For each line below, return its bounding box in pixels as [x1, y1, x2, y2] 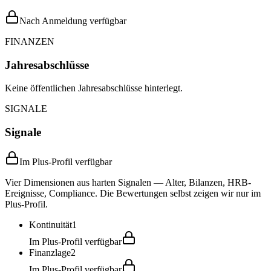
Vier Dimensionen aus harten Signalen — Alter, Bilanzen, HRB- [5, 177, 251, 188]
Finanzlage [29, 247, 71, 258]
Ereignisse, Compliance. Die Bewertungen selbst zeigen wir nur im [5, 188, 261, 198]
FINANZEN [5, 36, 54, 47]
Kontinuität [29, 219, 72, 230]
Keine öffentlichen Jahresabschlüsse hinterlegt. [5, 83, 183, 94]
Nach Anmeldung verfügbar [19, 16, 126, 26]
